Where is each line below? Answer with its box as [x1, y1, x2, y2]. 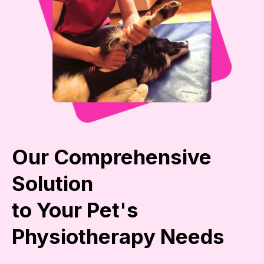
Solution [12, 171, 93, 196]
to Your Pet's [12, 197, 138, 223]
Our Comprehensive [12, 144, 212, 170]
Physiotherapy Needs [12, 224, 225, 249]
